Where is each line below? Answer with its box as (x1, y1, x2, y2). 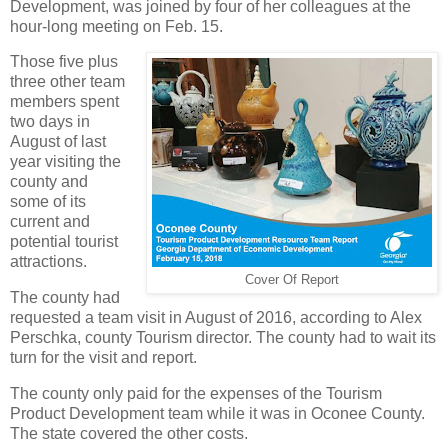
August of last (10, 133, 106, 151)
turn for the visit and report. (10, 349, 197, 367)
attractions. (10, 253, 87, 271)
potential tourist (10, 233, 118, 251)
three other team (10, 73, 125, 91)
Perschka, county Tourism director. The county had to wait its (10, 329, 436, 347)
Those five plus (10, 53, 118, 71)
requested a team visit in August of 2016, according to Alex (10, 309, 422, 327)
